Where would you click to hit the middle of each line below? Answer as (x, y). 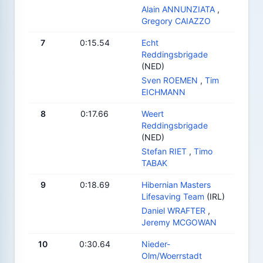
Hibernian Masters (176, 184)
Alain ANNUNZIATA (178, 9)
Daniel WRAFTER (173, 210)
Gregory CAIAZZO (176, 21)
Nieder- (156, 244)
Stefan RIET (164, 151)
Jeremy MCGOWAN (179, 222)
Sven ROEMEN (170, 80)
